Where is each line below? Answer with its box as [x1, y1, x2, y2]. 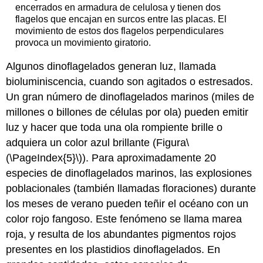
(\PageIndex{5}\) [6, 152, 83, 164]
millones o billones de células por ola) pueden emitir [6, 106, 249, 119]
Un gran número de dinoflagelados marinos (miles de [6, 91, 255, 103]
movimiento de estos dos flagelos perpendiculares [15, 25, 224, 36]
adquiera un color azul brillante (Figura [6, 137, 187, 149]
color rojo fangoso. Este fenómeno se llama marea [6, 213, 242, 225]
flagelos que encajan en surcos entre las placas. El [15, 14, 227, 24]
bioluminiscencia [6, 76, 84, 88]
